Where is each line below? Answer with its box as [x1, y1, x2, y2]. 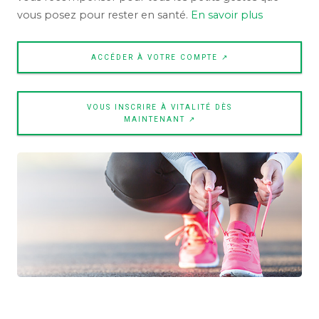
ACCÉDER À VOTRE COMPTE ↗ [90, 53, 229, 62]
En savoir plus [191, 9, 263, 22]
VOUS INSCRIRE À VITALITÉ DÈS [87, 103, 232, 112]
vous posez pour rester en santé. [17, 9, 191, 22]
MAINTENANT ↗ [123, 115, 196, 124]
